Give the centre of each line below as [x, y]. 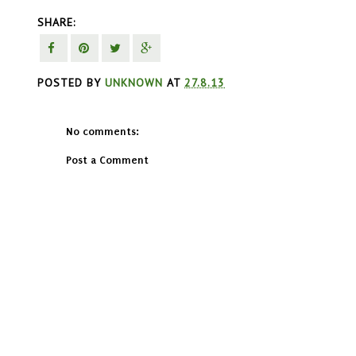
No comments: [103, 131]
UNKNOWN [134, 82]
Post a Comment [108, 160]
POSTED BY [71, 82]
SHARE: [56, 23]
